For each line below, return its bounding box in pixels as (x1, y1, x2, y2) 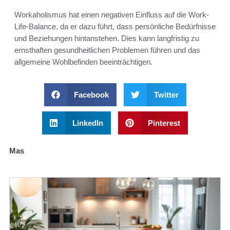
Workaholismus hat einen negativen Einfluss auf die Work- (14, 10, 209, 19)
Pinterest (148, 118, 180, 127)
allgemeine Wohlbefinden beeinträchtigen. (14, 57, 152, 66)
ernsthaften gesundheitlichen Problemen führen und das (14, 45, 200, 54)
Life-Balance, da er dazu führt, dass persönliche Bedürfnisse (14, 22, 216, 31)
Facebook (74, 90, 109, 99)
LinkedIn (72, 118, 103, 127)
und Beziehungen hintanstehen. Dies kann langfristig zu (14, 33, 199, 43)
